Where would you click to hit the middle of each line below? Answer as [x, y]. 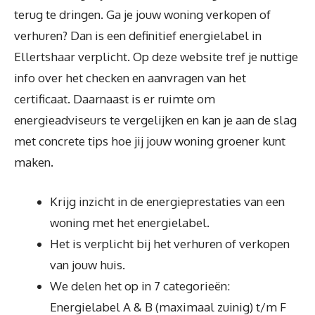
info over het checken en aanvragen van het [130, 78]
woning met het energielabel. [130, 222]
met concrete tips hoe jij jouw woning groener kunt [150, 141]
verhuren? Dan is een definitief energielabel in [138, 36]
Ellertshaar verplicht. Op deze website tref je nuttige [156, 57]
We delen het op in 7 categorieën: [140, 285]
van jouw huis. [88, 264]
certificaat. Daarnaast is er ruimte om [115, 99]
